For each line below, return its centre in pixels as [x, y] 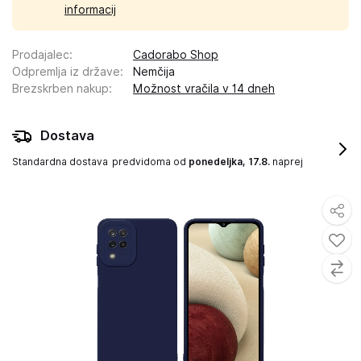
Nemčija [154, 72]
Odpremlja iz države [66, 72]
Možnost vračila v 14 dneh [204, 89]
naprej [286, 162]
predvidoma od [150, 162]
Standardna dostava [60, 162]
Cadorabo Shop [176, 55]
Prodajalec [41, 55]
